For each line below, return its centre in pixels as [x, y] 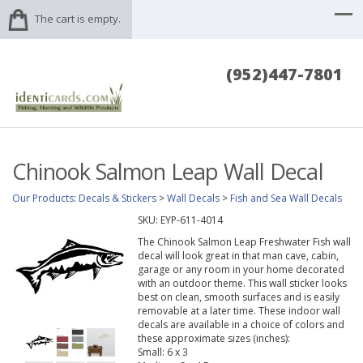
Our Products [43, 199]
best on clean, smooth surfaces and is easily [238, 297]
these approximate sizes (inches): [214, 339]
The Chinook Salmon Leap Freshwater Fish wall [244, 242]
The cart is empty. [78, 19]
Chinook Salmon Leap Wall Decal [168, 172]
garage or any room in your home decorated [241, 270]
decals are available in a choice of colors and [241, 325]
